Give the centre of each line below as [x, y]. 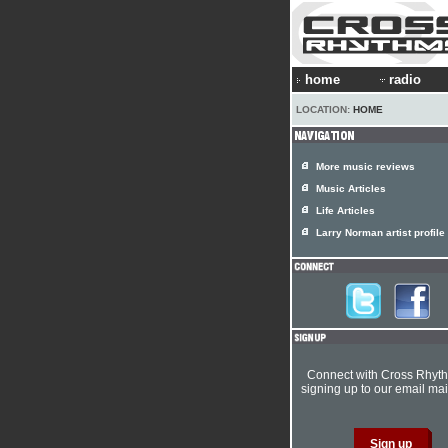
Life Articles [345, 210]
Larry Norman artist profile [380, 232]
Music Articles [351, 188]
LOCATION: [324, 109]
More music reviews [365, 166]
